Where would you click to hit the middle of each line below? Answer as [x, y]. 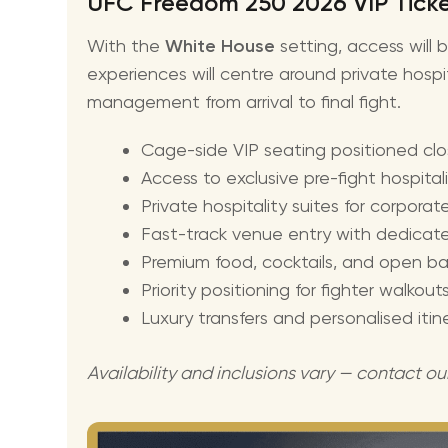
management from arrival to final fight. [246, 101]
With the [126, 45]
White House [220, 45]
